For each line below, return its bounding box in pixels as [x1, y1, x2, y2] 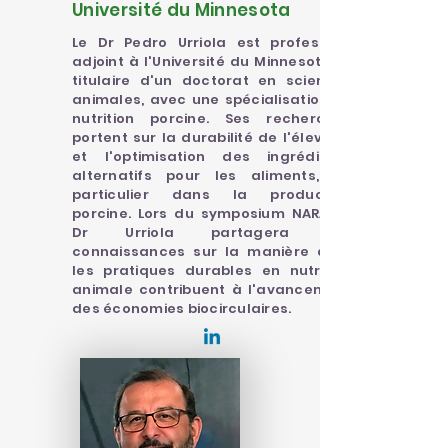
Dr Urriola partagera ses [72, 223, 352, 242]
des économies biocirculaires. [72, 299, 292, 318]
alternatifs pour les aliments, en [72, 166, 352, 185]
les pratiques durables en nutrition [72, 261, 352, 280]
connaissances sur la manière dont [72, 242, 352, 261]
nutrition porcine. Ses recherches [72, 109, 352, 128]
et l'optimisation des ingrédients [72, 147, 352, 166]
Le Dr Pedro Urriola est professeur [72, 33, 352, 52]
